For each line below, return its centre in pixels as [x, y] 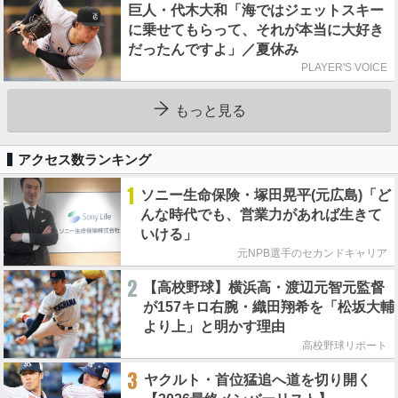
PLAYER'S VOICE [344, 68]
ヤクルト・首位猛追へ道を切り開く [258, 380]
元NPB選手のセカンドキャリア [312, 253]
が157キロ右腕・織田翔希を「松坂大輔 [269, 307]
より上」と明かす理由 [214, 326]
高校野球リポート [345, 346]
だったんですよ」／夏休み [213, 49]
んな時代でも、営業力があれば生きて [261, 215]
